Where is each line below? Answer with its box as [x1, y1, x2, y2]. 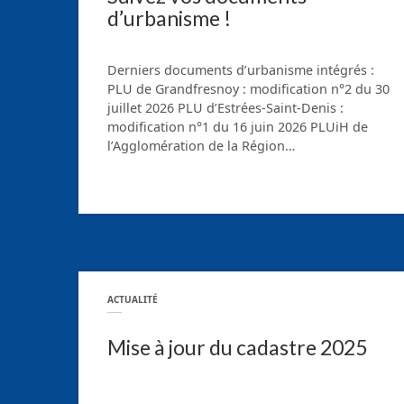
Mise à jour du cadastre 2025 [107, 334, 367, 360]
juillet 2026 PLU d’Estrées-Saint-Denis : [107, 99, 344, 117]
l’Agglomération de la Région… [107, 137, 295, 155]
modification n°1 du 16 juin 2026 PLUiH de [107, 118, 368, 136]
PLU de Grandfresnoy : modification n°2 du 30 [107, 80, 390, 98]
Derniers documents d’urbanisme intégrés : [107, 61, 374, 79]
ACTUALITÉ [107, 293, 158, 307]
